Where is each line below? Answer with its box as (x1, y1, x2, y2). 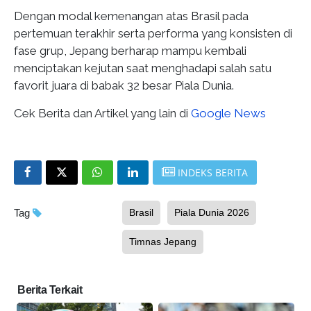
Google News (191, 106, 266, 120)
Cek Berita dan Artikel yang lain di (14, 106, 191, 120)
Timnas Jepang (129, 235, 197, 247)
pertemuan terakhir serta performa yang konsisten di (14, 26, 292, 40)
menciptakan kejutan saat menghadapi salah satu (14, 60, 271, 75)
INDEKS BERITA (178, 165, 248, 179)
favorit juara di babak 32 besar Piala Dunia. (14, 78, 234, 92)
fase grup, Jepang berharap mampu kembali (14, 43, 246, 58)
